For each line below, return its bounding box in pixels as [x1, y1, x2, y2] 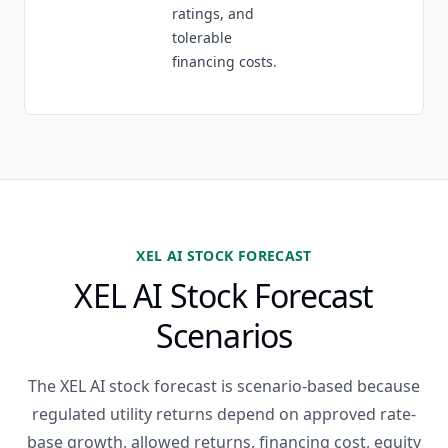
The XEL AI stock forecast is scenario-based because [28, 375, 420, 397]
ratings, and [172, 4, 254, 23]
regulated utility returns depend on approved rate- [32, 403, 416, 425]
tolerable [172, 28, 232, 47]
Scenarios [155, 314, 293, 357]
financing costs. [172, 52, 277, 71]
